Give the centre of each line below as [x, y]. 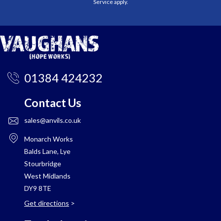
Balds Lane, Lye [47, 151]
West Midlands [47, 176]
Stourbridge [43, 164]
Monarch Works [49, 139]
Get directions [47, 203]
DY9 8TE [38, 188]
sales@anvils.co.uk [53, 120]
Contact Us [53, 103]
